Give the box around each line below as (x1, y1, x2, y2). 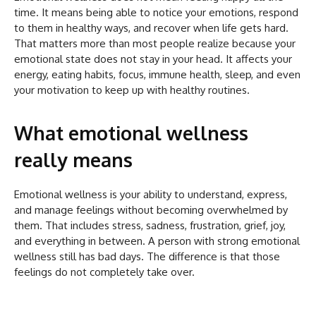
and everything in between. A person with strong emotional (14, 233, 300, 248)
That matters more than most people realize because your (14, 36, 296, 50)
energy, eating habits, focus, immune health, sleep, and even (14, 67, 300, 81)
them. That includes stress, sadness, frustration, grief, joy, (14, 218, 286, 232)
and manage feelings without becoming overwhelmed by (14, 202, 288, 217)
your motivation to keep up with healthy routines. (14, 83, 250, 97)
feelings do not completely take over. (14, 265, 195, 279)
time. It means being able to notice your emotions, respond (14, 5, 298, 19)
